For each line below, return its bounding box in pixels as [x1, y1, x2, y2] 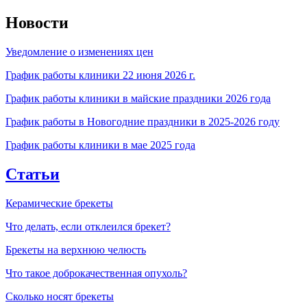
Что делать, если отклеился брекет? [5, 220, 171, 232]
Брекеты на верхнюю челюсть [5, 243, 146, 256]
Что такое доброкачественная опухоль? [5, 267, 187, 279]
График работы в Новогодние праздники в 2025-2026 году [5, 115, 280, 127]
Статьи [5, 164, 60, 183]
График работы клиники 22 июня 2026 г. [5, 69, 195, 81]
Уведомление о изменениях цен [5, 45, 153, 58]
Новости [5, 13, 69, 32]
